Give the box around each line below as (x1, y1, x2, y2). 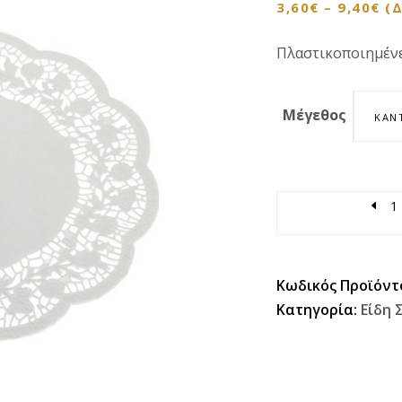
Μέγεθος (283, 105, 346, 125)
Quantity (276, 195, 335, 214)
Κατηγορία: (276, 300, 361, 319)
